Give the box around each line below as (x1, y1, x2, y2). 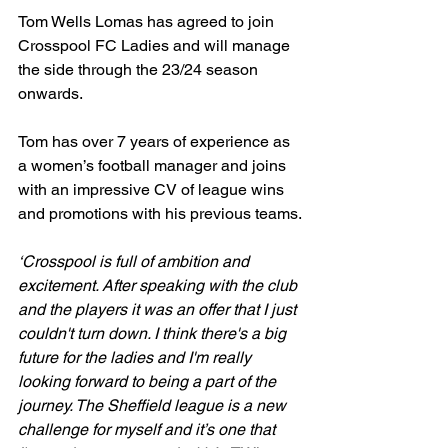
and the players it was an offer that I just (18, 299, 300, 319)
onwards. (18, 83, 83, 103)
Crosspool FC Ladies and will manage (18, 35, 294, 55)
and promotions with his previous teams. (18, 203, 302, 223)
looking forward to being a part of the (18, 371, 280, 391)
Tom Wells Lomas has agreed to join (18, 11, 278, 31)
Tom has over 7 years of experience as (18, 131, 294, 151)
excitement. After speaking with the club (18, 275, 301, 295)
